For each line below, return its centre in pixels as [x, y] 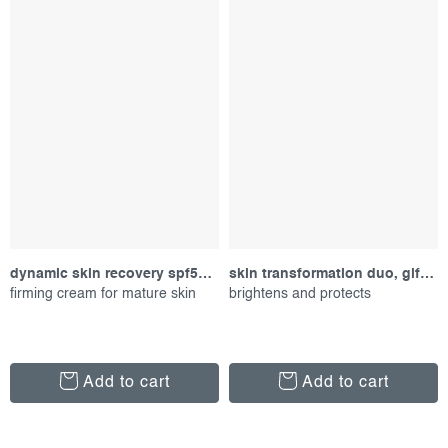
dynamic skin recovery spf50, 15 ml [205, 273]
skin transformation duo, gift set [427, 273]
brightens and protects [300, 293]
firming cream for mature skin [103, 293]
